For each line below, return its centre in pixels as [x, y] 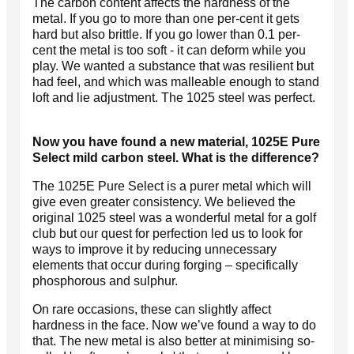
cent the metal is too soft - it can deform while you [169, 50]
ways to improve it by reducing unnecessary [154, 249]
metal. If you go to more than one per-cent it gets [166, 18]
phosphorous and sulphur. [105, 281]
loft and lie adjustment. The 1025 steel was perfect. [174, 97]
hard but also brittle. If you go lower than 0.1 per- [166, 34]
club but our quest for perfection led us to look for [168, 233]
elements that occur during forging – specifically [165, 265]
